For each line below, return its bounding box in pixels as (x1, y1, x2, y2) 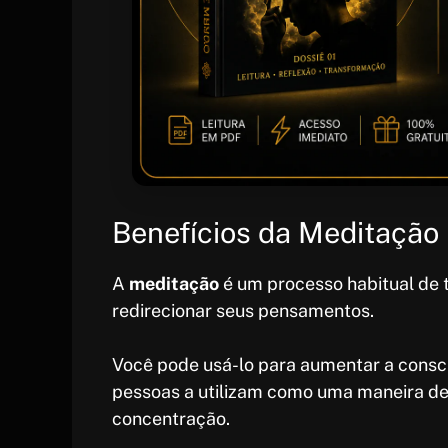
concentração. (112, 408, 230, 430)
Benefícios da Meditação (112, 215, 439, 251)
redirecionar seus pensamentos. (112, 300, 374, 322)
